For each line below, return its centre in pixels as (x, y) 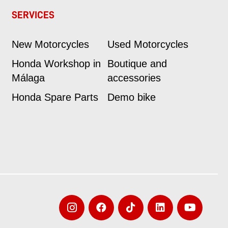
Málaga (28, 78)
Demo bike (131, 97)
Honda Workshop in (56, 64)
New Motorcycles (51, 45)
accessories (134, 78)
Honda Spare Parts (55, 97)
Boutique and (137, 64)
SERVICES (33, 15)
